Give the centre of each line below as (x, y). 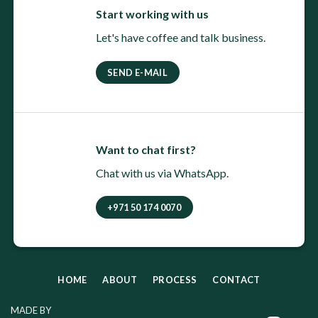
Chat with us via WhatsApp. (162, 172)
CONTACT (236, 280)
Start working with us (152, 13)
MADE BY (31, 311)
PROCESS (175, 280)
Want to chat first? (146, 149)
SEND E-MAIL (138, 72)
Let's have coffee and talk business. (180, 37)
